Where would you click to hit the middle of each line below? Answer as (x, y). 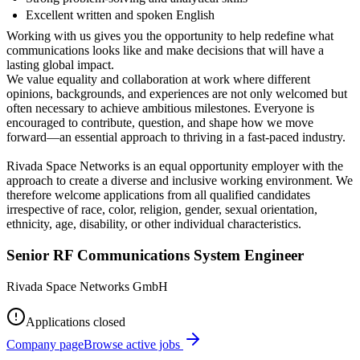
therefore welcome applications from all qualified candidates (158, 195)
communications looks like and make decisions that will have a (165, 51)
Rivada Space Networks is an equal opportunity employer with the (175, 166)
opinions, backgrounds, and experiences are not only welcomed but (177, 94)
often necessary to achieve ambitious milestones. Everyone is (160, 108)
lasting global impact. (60, 65)
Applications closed (76, 321)
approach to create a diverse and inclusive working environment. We (180, 181)
